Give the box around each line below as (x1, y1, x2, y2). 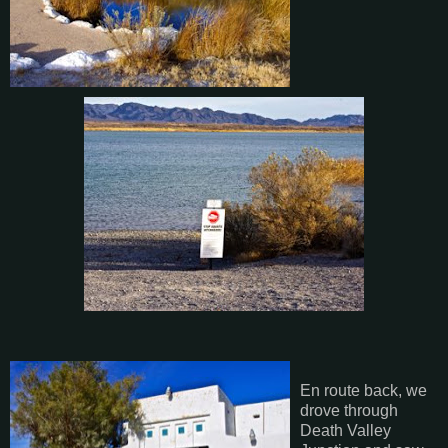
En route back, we (300, 381, 427, 399)
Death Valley (300, 421, 391, 439)
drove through (300, 401, 398, 419)
